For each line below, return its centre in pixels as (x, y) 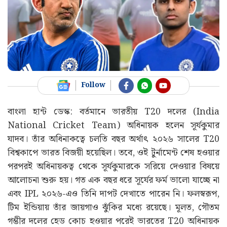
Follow (93, 85)
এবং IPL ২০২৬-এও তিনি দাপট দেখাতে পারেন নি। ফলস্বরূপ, (113, 194)
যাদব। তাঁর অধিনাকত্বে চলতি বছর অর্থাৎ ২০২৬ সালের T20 (113, 139)
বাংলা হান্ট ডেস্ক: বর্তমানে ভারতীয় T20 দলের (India (113, 111)
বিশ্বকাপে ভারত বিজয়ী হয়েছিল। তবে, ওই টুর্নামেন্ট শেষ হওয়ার (113, 153)
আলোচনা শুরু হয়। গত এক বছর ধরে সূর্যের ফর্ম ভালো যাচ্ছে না (113, 180)
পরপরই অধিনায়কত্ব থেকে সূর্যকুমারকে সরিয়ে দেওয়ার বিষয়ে (113, 166)
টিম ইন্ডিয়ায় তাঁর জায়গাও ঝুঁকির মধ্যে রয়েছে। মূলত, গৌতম (113, 207)
